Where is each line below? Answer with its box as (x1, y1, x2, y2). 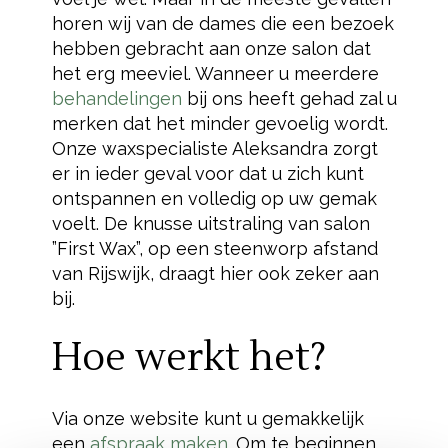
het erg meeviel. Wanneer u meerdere (51, 63, 379, 84)
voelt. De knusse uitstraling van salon (51, 213, 370, 234)
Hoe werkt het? (51, 334, 326, 382)
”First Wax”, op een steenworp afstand (51, 238, 378, 259)
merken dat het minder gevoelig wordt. (51, 113, 388, 134)
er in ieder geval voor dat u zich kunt (51, 163, 364, 184)
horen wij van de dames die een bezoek (51, 13, 394, 34)
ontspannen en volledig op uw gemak (51, 188, 377, 209)
